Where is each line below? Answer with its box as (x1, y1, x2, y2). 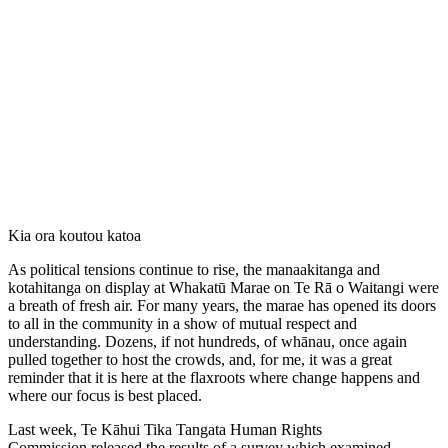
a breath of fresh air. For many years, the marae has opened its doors (8, 297, 436, 315)
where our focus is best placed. (8, 387, 202, 405)
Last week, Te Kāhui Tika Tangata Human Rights (8, 421, 322, 439)
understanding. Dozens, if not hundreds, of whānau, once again (8, 333, 407, 351)
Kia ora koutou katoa (8, 227, 145, 245)
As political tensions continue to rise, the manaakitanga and (8, 261, 380, 279)
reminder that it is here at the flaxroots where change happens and (8, 369, 420, 387)
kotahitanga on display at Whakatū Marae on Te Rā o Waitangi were (8, 279, 439, 297)
